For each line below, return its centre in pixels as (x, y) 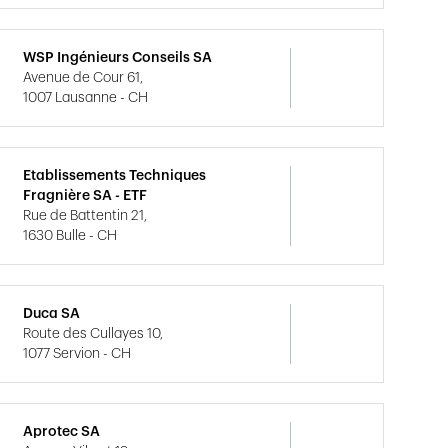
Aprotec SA (62, 432)
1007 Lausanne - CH (86, 98)
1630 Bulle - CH (70, 236)
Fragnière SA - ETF (85, 196)
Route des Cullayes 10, (93, 334)
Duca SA (52, 314)
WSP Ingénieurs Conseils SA (118, 58)
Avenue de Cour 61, (83, 78)
